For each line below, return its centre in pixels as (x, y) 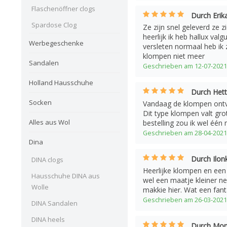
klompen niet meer (174, 56)
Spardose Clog (54, 25)
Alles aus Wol (49, 122)
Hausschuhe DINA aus (66, 176)
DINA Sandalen (54, 203)
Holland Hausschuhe (61, 82)
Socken (40, 102)
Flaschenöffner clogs (63, 8)
